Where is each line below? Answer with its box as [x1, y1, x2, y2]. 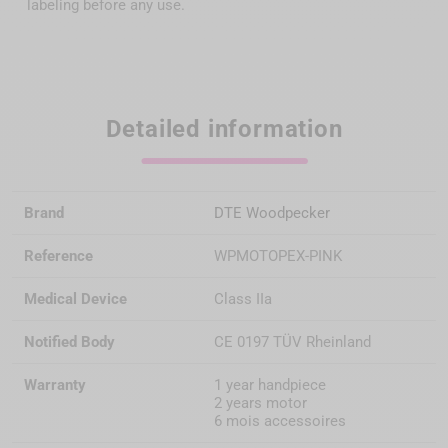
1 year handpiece [214, 376, 326, 395]
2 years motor [214, 394, 307, 413]
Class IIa [214, 290, 272, 309]
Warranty [24, 376, 86, 395]
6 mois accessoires [214, 412, 346, 431]
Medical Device [24, 290, 127, 309]
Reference [24, 247, 93, 266]
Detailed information [105, 115, 343, 144]
